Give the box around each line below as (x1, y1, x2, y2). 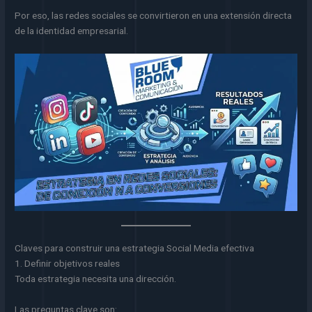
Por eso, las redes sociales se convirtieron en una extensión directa (15, 9, 292, 21)
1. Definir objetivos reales (15, 258, 120, 270)
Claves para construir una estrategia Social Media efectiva (15, 242, 255, 254)
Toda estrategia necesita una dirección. (15, 273, 177, 285)
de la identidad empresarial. (15, 24, 129, 36)
